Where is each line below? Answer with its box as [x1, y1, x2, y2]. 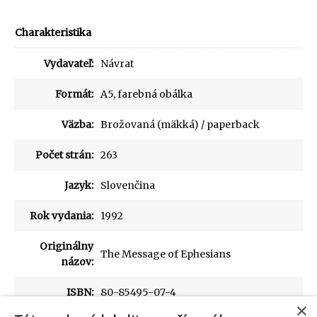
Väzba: [62, 118, 93, 131]
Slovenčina [100, 179, 155, 192]
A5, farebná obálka [100, 88, 192, 100]
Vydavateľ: [44, 57, 93, 70]
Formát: [55, 88, 93, 100]
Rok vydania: [30, 209, 93, 222]
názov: [61, 255, 93, 268]
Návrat [100, 57, 134, 70]
